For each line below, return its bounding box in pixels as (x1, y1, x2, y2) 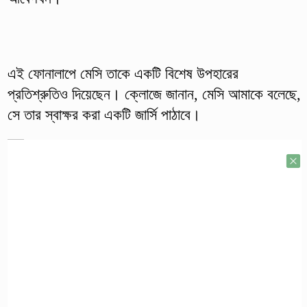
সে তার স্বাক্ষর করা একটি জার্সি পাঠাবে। (7, 106, 201, 123)
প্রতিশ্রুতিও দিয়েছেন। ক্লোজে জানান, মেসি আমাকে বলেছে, (7, 85, 301, 103)
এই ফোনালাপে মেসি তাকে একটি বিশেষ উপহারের (7, 64, 238, 82)
